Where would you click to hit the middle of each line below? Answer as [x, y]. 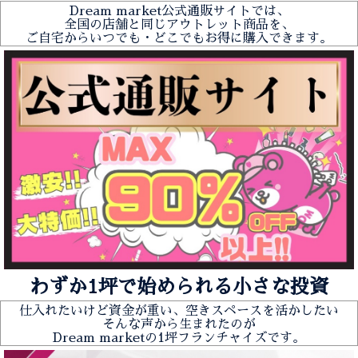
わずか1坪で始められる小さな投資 [179, 287]
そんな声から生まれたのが [179, 325]
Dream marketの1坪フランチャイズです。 [179, 338]
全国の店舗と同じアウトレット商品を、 [179, 25]
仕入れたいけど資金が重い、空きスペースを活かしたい [179, 311]
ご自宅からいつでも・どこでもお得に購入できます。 [179, 39]
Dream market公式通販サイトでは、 [179, 12]
